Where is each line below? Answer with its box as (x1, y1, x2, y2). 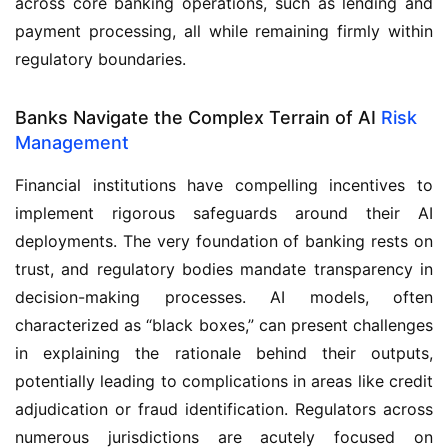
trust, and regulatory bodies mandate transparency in (15, 259, 433, 279)
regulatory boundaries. (15, 49, 186, 69)
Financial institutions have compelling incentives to (15, 175, 433, 195)
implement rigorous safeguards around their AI (15, 203, 433, 223)
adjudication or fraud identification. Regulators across (15, 399, 433, 419)
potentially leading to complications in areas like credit (15, 371, 433, 391)
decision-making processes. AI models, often (15, 287, 433, 307)
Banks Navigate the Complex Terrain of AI (15, 107, 381, 128)
